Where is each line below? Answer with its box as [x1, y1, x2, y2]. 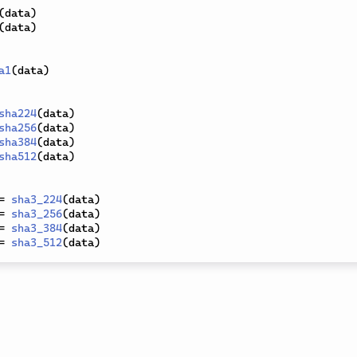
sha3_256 [11, 207, 62, 220]
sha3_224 [11, 193, 62, 206]
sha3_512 [11, 236, 62, 249]
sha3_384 [11, 222, 62, 234]
